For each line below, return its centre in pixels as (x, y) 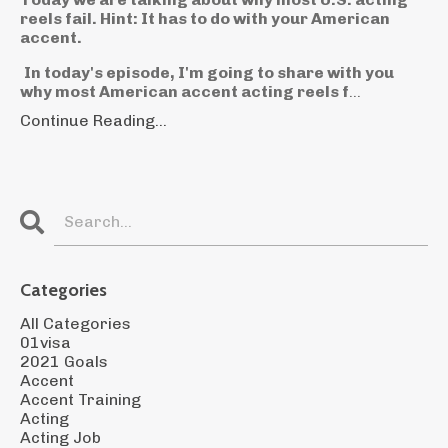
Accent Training (80, 399)
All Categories (75, 323)
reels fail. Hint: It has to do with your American (205, 18)
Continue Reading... (93, 120)
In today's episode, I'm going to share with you (209, 72)
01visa (45, 342)
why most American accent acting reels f (184, 91)
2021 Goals (64, 361)
